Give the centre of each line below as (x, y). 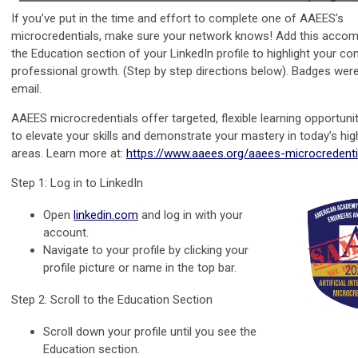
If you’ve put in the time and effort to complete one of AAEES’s (177, 18)
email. (28, 88)
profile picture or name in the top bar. (140, 267)
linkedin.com (106, 215)
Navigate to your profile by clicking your (146, 250)
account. (66, 232)
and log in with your (191, 215)
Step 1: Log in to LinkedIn (77, 183)
